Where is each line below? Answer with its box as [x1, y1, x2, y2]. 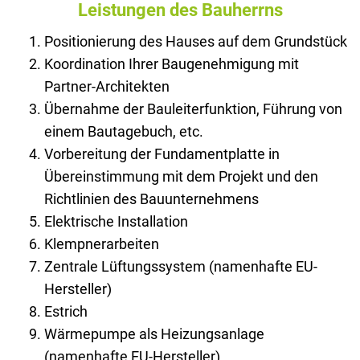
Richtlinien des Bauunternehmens [44, 190, 259, 207]
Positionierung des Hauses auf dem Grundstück [44, 32, 347, 50]
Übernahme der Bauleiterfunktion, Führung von [44, 100, 342, 117]
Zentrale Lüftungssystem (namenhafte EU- [44, 257, 317, 275]
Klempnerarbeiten [44, 235, 159, 252]
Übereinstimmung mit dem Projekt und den [44, 167, 318, 185]
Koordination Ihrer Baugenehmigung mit [44, 55, 299, 72]
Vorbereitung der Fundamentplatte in [44, 145, 280, 162]
